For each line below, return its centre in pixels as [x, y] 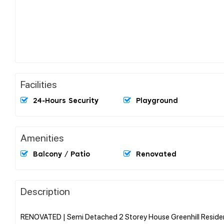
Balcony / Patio [61, 154]
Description [45, 191]
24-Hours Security [66, 101]
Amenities [42, 137]
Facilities [39, 84]
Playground [157, 101]
